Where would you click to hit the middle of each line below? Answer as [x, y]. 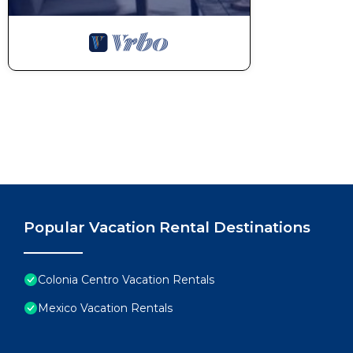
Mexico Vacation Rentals [105, 308]
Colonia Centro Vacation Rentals [126, 280]
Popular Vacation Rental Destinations [167, 227]
